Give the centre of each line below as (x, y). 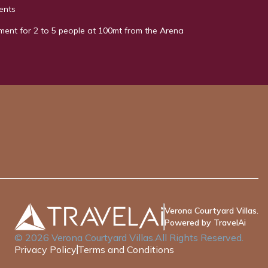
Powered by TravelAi (205, 223)
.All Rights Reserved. (198, 238)
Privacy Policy (45, 250)
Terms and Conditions (126, 250)
